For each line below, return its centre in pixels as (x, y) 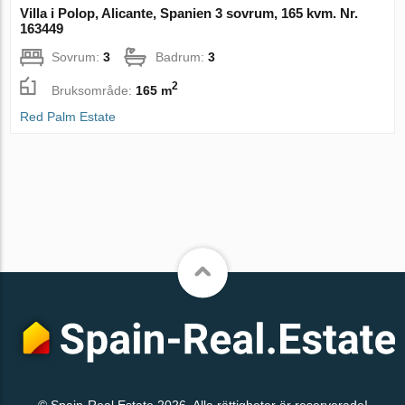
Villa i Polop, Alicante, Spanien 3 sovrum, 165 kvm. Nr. (189, 13)
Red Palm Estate (68, 116)
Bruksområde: (94, 90)
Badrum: (182, 57)
